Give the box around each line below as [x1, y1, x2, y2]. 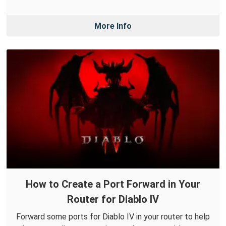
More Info [94, 21, 132, 31]
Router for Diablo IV [67, 193, 159, 205]
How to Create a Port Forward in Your [26, 178, 200, 190]
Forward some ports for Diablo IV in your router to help [16, 211, 210, 221]
